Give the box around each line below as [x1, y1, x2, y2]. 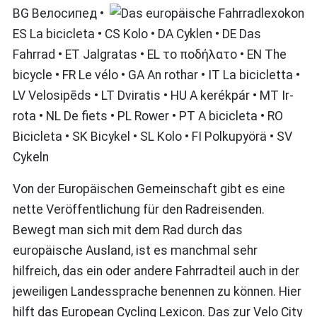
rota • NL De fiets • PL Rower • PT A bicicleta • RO [12, 109, 283, 124]
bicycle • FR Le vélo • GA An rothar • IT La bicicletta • [12, 68, 300, 83]
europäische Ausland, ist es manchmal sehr [12, 243, 258, 258]
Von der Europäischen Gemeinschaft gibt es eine [12, 182, 285, 197]
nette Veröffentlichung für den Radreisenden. [12, 202, 265, 217]
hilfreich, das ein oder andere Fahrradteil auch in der [12, 264, 299, 279]
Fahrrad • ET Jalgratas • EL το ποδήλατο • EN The [12, 47, 287, 62]
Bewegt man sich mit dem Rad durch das [12, 223, 243, 238]
